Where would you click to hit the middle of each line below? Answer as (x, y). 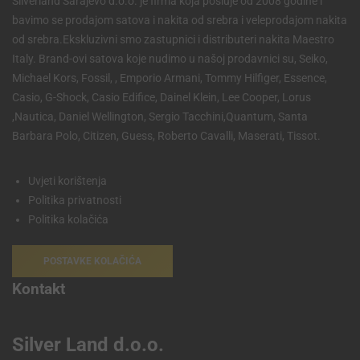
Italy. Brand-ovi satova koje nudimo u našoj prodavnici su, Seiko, (170, 59)
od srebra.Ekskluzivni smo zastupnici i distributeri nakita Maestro (173, 40)
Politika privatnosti (75, 200)
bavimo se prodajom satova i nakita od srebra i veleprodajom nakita (180, 20)
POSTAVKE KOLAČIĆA (92, 262)
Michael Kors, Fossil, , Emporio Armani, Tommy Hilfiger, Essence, (170, 78)
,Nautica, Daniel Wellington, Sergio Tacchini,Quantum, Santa (160, 117)
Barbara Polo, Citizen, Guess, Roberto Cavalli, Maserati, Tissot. (166, 136)
